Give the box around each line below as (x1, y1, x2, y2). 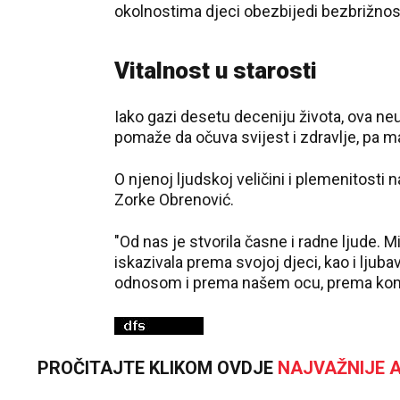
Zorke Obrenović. (114, 190, 234, 209)
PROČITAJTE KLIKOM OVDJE (37, 357, 278, 379)
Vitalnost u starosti (114, 57, 317, 84)
